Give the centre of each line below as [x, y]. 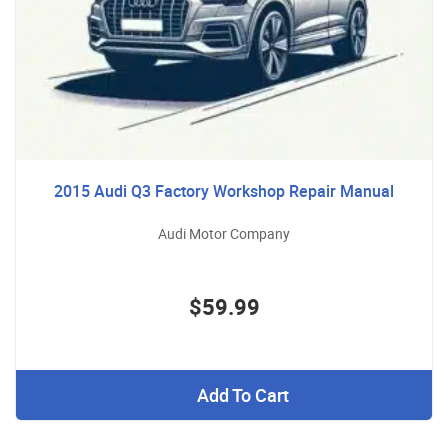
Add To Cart [242, 394]
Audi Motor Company [224, 233]
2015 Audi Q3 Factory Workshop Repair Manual [224, 190]
